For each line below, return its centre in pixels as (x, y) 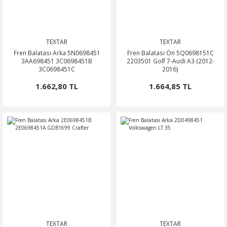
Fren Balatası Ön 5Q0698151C (170, 53)
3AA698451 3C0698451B (57, 61)
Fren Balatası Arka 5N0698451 (57, 53)
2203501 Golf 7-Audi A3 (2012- (170, 61)
